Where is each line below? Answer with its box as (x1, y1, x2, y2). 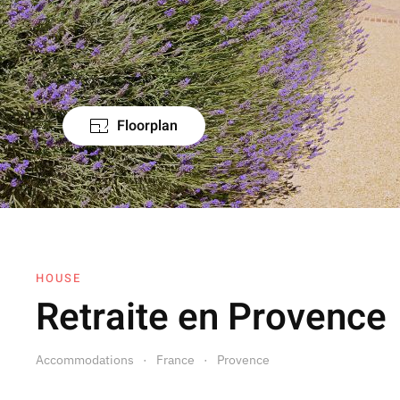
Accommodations (36, 352, 134, 368)
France (156, 352, 195, 368)
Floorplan (117, 115, 178, 137)
